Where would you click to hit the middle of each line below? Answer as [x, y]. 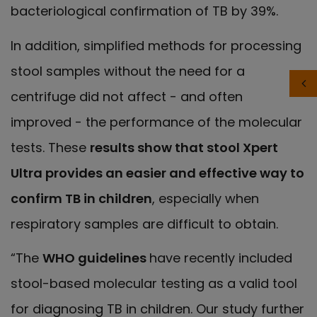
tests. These [50, 147]
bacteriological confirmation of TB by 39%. [144, 11]
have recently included [221, 258]
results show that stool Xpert [184, 147]
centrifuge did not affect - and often [127, 96]
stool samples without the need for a [128, 71]
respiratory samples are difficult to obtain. [144, 224]
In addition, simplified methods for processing [156, 45]
